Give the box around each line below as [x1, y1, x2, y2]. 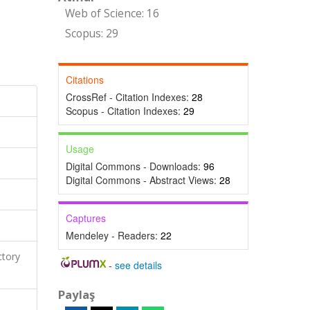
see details [115, 258, 163, 272]
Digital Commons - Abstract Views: [65, 173, 219, 187]
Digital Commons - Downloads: [65, 159, 203, 173]
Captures [65, 211, 106, 225]
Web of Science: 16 [64, 6, 159, 21]
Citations [65, 73, 104, 86]
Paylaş [57, 286, 95, 302]
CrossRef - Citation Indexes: [65, 90, 192, 104]
